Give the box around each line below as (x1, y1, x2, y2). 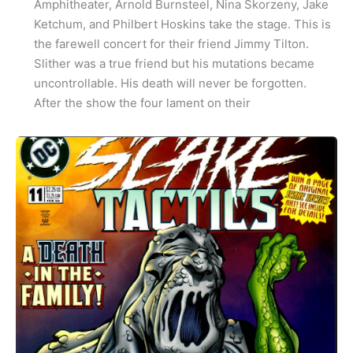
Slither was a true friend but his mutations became (33, 56, 314, 72)
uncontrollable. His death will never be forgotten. (33, 76, 310, 91)
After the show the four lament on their (33, 95, 251, 111)
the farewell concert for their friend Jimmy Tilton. (33, 36, 309, 52)
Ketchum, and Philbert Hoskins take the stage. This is (33, 17, 331, 32)
